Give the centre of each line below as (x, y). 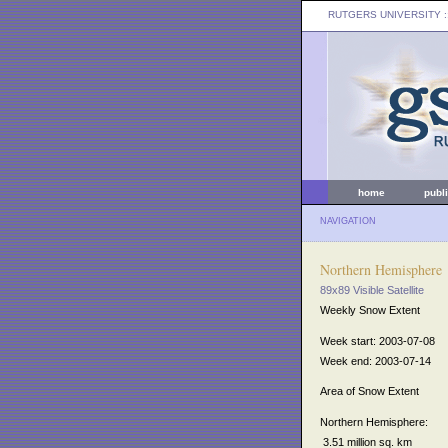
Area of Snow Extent (369, 391)
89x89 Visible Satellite (372, 290)
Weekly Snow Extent (370, 310)
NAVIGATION (348, 221)
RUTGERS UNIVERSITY (384, 14)
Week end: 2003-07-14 (375, 360)
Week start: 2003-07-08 (377, 340)
